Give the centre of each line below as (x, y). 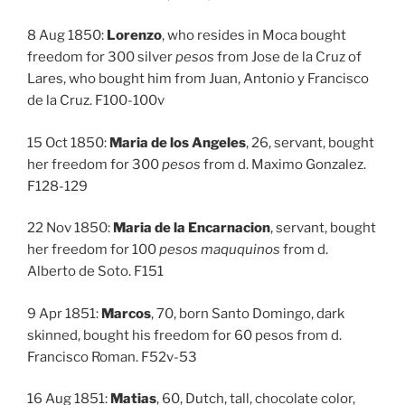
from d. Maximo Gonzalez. (283, 164)
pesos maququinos (220, 250)
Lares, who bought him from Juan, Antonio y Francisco (198, 79)
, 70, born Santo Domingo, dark (248, 313)
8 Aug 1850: (67, 35)
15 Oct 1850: (68, 142)
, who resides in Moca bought (254, 35)
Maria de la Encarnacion (192, 228)
